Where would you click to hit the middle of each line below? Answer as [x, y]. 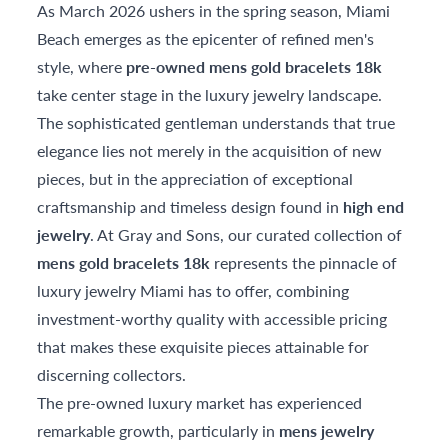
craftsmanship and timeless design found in [190, 206]
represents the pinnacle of [304, 262]
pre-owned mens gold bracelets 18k [254, 66]
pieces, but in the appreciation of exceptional [195, 178]
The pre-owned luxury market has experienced [200, 402]
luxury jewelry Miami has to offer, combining [193, 290]
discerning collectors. [112, 374]
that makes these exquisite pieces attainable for [203, 346]
